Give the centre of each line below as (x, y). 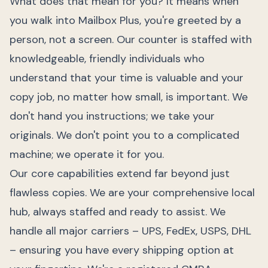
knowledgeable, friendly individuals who (107, 59)
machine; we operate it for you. (87, 154)
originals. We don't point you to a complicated (124, 135)
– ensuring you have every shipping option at (122, 250)
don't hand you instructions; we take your (112, 116)
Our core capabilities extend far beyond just (120, 173)
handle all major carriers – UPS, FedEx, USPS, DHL (130, 231)
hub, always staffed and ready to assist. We (118, 212)
